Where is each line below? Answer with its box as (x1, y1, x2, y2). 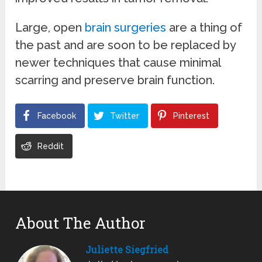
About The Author (15, 212, 146, 233)
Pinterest (173, 111, 210, 120)
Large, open (15, 20, 85, 35)
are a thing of (166, 20, 243, 35)
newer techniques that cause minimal (15, 55, 221, 70)
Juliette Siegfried (85, 243, 169, 256)
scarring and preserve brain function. (15, 73, 215, 87)
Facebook (37, 111, 77, 120)
